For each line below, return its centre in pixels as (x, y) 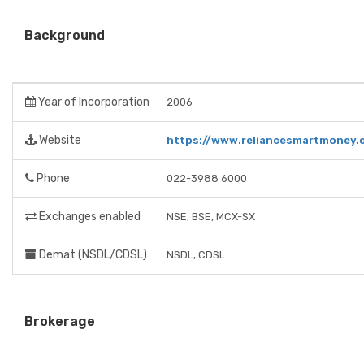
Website (59, 140)
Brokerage (60, 321)
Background (65, 35)
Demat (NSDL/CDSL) (92, 255)
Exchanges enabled (89, 217)
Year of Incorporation (93, 102)
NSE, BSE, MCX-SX (211, 217)
